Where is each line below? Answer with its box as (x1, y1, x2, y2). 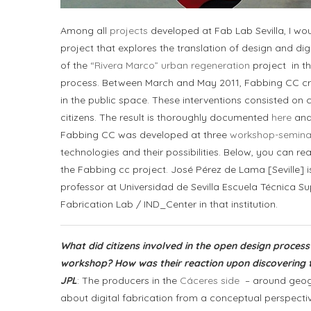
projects (110, 24, 148, 37)
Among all (60, 24, 110, 37)
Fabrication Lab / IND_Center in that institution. (60, 198, 278, 210)
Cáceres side (177, 274, 242, 287)
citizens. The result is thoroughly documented (60, 111, 271, 124)
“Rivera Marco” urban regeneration (90, 59, 250, 72)
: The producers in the (77, 274, 177, 287)
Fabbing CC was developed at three (60, 128, 230, 141)
